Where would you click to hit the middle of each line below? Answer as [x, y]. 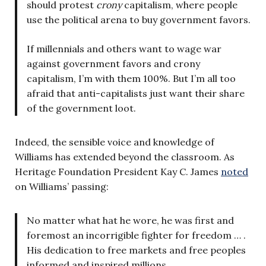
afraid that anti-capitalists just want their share [136, 93]
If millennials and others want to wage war [124, 48]
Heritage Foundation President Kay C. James [118, 171]
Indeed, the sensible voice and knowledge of [115, 142]
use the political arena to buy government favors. [139, 19]
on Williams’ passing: [62, 186]
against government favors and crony [113, 63]
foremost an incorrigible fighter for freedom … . [136, 235]
